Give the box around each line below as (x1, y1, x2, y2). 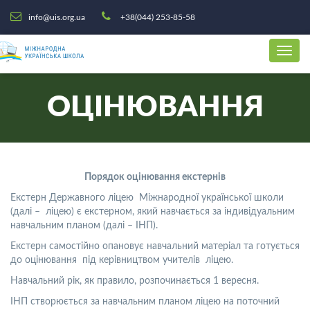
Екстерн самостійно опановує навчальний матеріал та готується (10, 241, 300, 251)
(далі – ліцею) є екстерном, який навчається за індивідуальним (10, 207, 295, 217)
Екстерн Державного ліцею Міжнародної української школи (10, 193, 284, 203)
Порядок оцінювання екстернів (84, 172, 226, 182)
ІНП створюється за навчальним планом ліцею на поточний (10, 297, 280, 307)
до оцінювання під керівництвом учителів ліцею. (10, 255, 233, 265)
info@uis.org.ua (28, 13, 85, 21)
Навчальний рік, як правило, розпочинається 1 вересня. (10, 276, 259, 286)
